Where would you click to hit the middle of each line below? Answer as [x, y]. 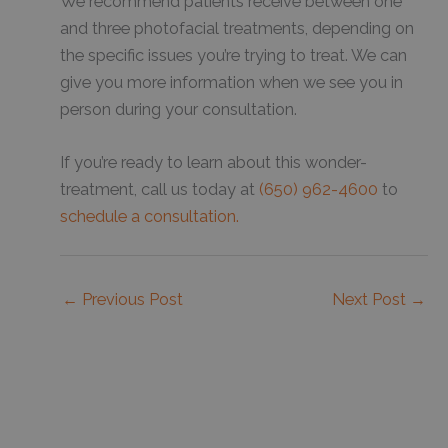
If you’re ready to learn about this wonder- [213, 163]
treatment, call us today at [159, 190]
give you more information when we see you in [231, 82]
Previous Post [130, 300]
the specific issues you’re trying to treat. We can [233, 55]
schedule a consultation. [149, 217]
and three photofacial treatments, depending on [237, 28]
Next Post [371, 300]
